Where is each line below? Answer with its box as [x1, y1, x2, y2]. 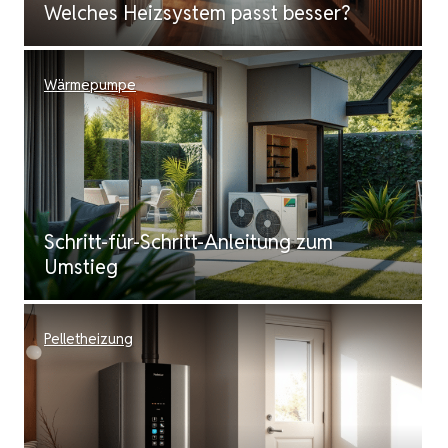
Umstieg [44, 254, 118, 280]
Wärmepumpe [44, 75, 136, 94]
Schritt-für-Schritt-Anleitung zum [44, 229, 333, 255]
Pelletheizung [44, 329, 133, 348]
